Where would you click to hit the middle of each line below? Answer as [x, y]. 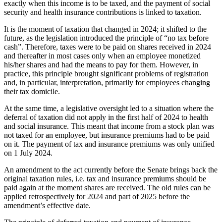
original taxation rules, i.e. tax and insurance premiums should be [105, 179]
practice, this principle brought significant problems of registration [106, 74]
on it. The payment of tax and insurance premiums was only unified [109, 144]
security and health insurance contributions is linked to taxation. [103, 12]
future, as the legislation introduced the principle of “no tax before [106, 38]
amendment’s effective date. [47, 206]
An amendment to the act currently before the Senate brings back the [111, 170]
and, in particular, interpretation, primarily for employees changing [107, 83]
